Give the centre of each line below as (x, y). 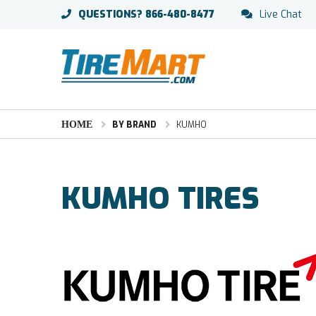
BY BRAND (134, 125)
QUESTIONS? (110, 14)
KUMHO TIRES (160, 199)
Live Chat (281, 14)
